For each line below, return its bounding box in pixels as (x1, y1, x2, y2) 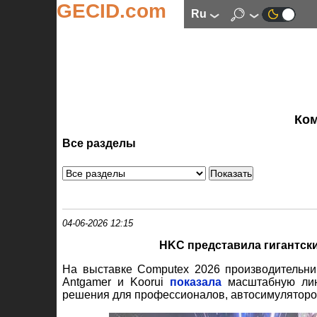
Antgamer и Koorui (62, 275, 170, 288)
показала (170, 275, 221, 288)
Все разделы (62, 137, 136, 150)
